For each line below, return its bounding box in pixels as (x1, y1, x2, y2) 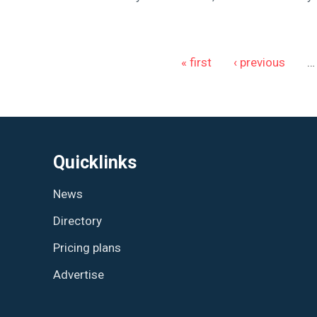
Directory (53, 213, 102, 228)
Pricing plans (53, 240, 121, 255)
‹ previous (233, 54, 285, 69)
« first (180, 54, 212, 69)
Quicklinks (53, 151, 137, 173)
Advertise (53, 267, 104, 282)
